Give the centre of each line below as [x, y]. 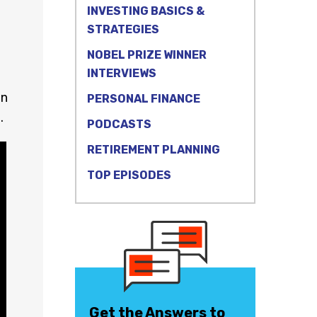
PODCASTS [119, 124]
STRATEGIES [123, 29]
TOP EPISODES [129, 175]
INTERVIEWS [122, 73]
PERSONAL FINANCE [144, 99]
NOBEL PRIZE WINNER [147, 55]
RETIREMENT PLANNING [154, 150]
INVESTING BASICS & [146, 11]
